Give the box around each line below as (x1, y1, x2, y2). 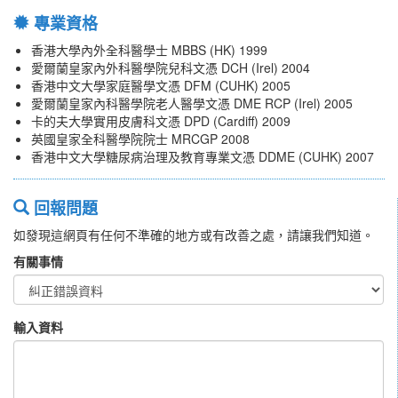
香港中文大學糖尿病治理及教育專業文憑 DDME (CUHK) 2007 (31, 147, 374, 166)
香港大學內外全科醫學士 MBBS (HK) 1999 (31, 41, 267, 60)
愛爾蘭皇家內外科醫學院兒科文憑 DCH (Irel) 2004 (31, 59, 310, 77)
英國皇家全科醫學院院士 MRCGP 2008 (31, 130, 250, 148)
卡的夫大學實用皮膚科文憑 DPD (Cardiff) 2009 (31, 112, 291, 131)
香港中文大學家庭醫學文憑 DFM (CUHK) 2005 (31, 76, 291, 95)
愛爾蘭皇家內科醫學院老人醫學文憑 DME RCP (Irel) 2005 (31, 94, 353, 113)
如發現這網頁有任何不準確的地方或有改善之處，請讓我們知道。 (13, 226, 374, 244)
